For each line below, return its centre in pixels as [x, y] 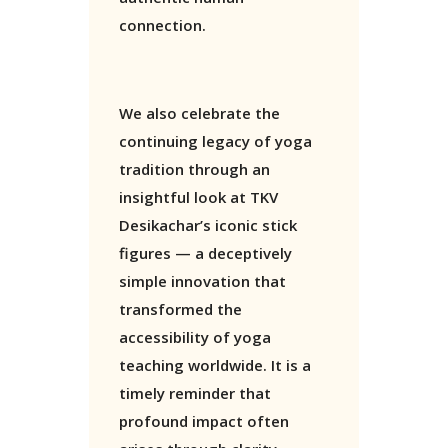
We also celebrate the [199, 113]
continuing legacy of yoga [215, 141]
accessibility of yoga [195, 337]
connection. [164, 25]
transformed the [180, 309]
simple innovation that [202, 281]
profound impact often [204, 421]
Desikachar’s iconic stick [208, 225]
